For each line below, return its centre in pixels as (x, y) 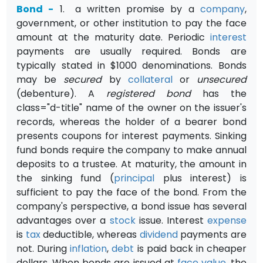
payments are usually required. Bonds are (131, 51)
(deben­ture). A (62, 93)
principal (134, 178)
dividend (159, 234)
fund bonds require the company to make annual (131, 150)
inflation (89, 248)
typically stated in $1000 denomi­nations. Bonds (131, 65)
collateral (150, 79)
